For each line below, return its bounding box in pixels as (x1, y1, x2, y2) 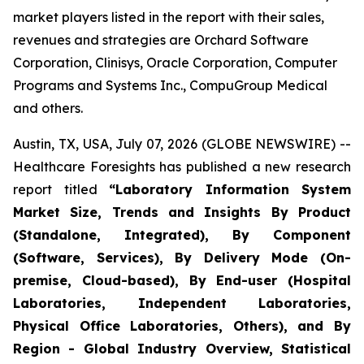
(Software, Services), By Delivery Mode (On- (13, 249, 351, 266)
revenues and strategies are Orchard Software (13, 32, 309, 48)
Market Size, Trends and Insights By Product (13, 204, 351, 220)
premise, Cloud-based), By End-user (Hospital (13, 272, 351, 288)
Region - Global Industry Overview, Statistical (13, 340, 351, 357)
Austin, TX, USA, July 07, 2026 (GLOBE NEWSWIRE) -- (13, 136, 351, 152)
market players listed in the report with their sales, (13, 9, 324, 25)
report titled (13, 181, 109, 197)
